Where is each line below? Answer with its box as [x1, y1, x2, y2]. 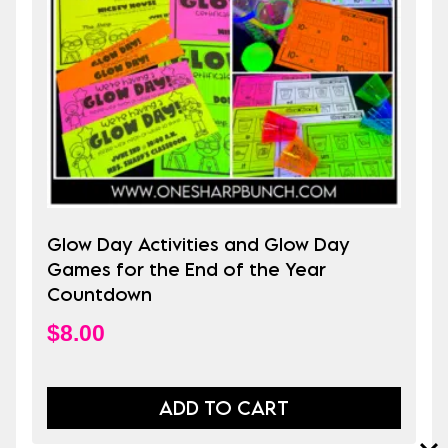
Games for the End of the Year [47, 258, 326, 281]
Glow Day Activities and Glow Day [47, 233, 350, 256]
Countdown [47, 283, 152, 306]
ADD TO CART [159, 396, 289, 420]
